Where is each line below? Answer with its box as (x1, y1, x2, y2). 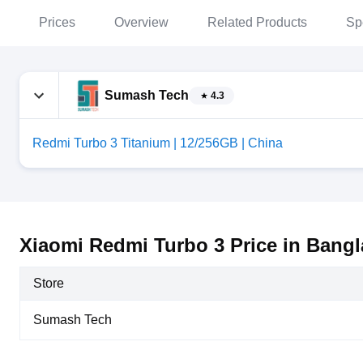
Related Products (207, 15, 307, 29)
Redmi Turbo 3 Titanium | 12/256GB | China (32, 136, 283, 150)
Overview (114, 15, 169, 29)
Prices (39, 15, 75, 29)
